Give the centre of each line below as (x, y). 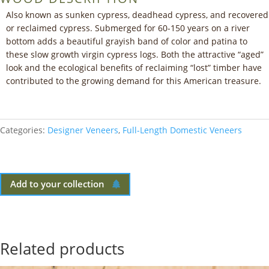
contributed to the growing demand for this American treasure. (134, 80)
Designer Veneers (83, 130)
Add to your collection (57, 184)
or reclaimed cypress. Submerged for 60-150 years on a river (128, 28)
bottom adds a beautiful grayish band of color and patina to (127, 41)
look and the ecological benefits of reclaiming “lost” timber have (134, 67)
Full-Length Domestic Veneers (182, 130)
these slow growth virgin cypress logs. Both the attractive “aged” (135, 54)
